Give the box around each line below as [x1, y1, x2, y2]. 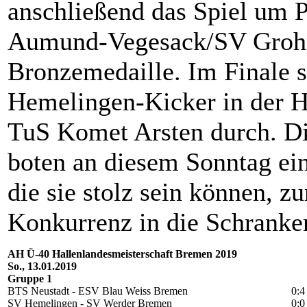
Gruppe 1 [8, 273, 52, 285]
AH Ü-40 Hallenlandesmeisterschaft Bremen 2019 [8, 248, 237, 260]
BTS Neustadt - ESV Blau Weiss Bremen [8, 285, 188, 297]
